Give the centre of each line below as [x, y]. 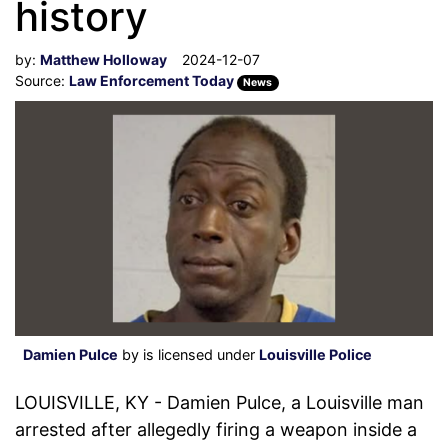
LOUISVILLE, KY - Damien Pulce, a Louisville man [219, 403]
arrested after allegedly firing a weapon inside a [216, 430]
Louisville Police [315, 355]
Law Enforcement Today [153, 80]
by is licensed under [188, 355]
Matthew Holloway [103, 59]
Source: [42, 80]
